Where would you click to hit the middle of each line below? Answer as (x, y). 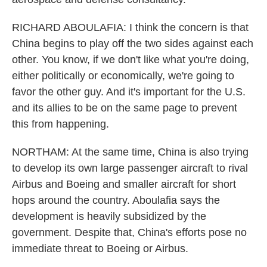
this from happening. (60, 124)
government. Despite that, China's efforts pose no (129, 232)
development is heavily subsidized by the (109, 216)
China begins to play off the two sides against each (133, 44)
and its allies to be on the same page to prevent (125, 108)
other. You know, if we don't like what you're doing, (131, 60)
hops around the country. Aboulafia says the (116, 200)
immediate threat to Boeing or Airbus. (100, 249)
